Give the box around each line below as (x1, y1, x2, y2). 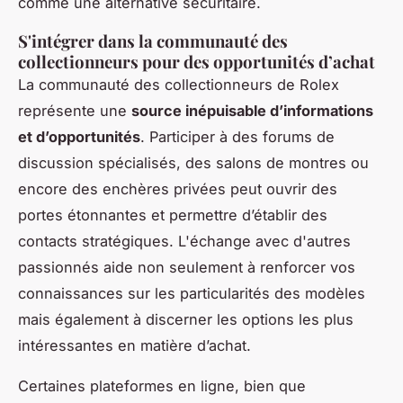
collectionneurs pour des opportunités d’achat (18, 50, 375, 74)
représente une (18, 102, 131, 121)
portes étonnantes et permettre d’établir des (18, 206, 327, 225)
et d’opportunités (18, 128, 140, 147)
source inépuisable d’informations (131, 102, 373, 121)
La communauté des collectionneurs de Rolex (18, 76, 339, 94)
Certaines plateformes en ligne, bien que (18, 377, 306, 396)
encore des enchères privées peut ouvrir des (18, 180, 337, 199)
